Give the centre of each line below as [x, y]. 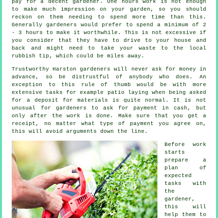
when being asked [177, 93]
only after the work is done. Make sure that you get [107, 116]
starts [175, 153]
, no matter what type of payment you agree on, [121, 124]
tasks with [185, 184]
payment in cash [161, 108]
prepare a [185, 160]
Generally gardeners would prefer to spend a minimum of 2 [109, 25]
